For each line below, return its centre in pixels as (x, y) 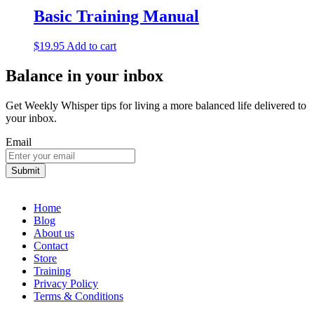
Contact (51, 246)
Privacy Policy (66, 284)
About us (54, 233)
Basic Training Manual (116, 16)
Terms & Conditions (78, 296)
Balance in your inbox (84, 76)
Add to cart (91, 46)
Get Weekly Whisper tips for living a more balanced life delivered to (156, 106)
